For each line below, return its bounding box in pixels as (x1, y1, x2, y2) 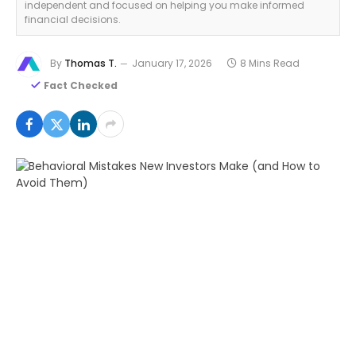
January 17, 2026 (132, 56, 212, 71)
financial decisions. (25, 13, 121, 26)
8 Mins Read (240, 56, 300, 71)
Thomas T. (64, 56, 117, 71)
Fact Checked (44, 79, 118, 92)
